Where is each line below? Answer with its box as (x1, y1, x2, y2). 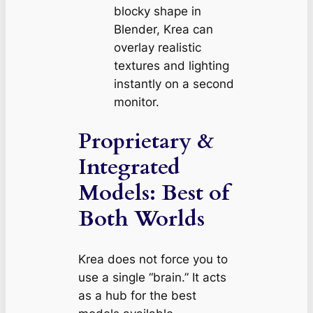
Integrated (78, 152, 180, 182)
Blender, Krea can (113, 22, 213, 36)
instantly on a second (113, 76, 234, 91)
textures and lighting (113, 58, 229, 73)
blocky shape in (113, 3, 201, 18)
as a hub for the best (78, 289, 196, 303)
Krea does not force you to (78, 252, 228, 267)
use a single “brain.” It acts (78, 270, 226, 285)
